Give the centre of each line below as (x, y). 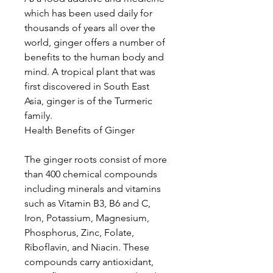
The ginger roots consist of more (96, 159)
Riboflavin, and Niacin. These (87, 247)
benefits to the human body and (94, 57)
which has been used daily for (88, 13)
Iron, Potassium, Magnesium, (87, 218)
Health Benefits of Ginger (80, 130)
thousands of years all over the (90, 28)
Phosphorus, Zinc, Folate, (79, 232)
